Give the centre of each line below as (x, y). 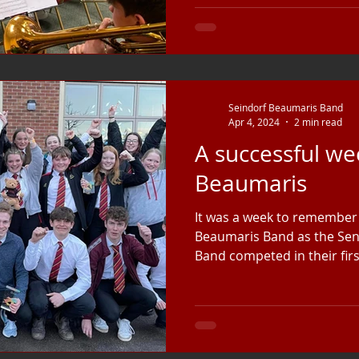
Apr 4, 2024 (254, 121)
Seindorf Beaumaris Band (286, 107)
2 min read (318, 121)
